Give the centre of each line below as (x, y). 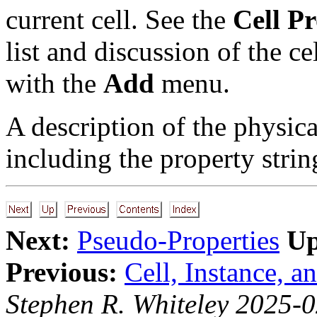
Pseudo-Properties (178, 240)
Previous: (62, 272)
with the (54, 83)
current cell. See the (119, 19)
